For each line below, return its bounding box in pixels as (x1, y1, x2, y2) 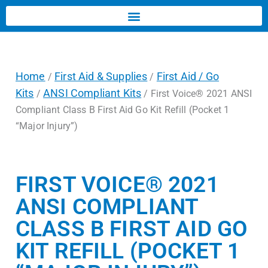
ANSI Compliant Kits (43, 87, 142, 99)
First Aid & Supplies (54, 70, 148, 83)
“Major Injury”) (16, 120, 78, 132)
